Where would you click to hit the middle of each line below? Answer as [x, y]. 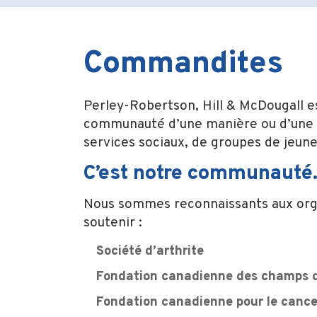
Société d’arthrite [150, 252]
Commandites [183, 65]
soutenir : [113, 223]
